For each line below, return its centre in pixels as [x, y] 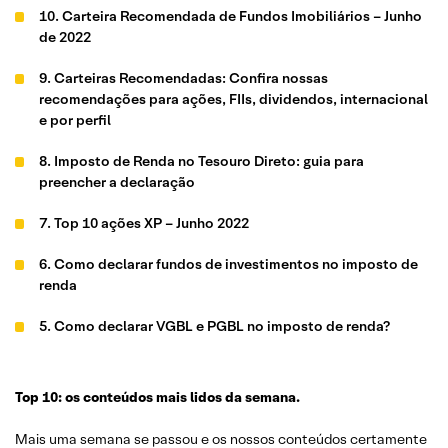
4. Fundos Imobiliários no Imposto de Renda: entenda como [236, 367]
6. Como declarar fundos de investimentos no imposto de [229, 264]
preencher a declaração [117, 182]
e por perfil [75, 120]
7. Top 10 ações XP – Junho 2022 [144, 223]
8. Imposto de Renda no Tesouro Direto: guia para [202, 161]
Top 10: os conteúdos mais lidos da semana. [157, 397]
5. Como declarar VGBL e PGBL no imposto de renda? [216, 326]
